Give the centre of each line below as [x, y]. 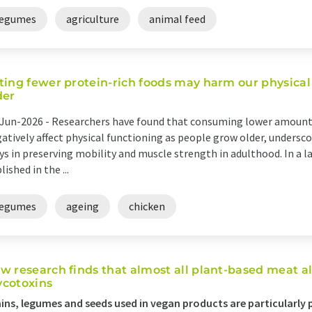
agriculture [93, 19]
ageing [83, 206]
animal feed [177, 19]
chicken [147, 206]
